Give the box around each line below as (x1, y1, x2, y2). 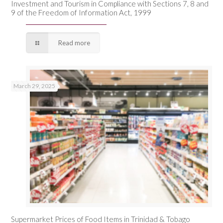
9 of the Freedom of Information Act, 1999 (11, 8, 152, 17)
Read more (58, 39, 90, 47)
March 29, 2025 (13, 82, 56, 90)
